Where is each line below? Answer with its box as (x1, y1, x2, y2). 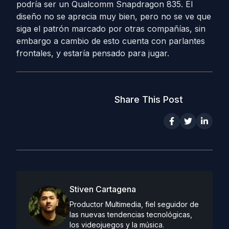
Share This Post (114, 94, 183, 105)
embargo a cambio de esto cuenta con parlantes (16, 36, 205, 46)
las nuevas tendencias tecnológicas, (70, 210, 192, 219)
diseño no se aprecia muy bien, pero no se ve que (16, 11, 211, 21)
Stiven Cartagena (70, 184, 136, 194)
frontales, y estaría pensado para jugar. (16, 48, 169, 58)
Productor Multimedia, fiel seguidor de (70, 200, 199, 209)
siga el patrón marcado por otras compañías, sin (16, 24, 205, 34)
